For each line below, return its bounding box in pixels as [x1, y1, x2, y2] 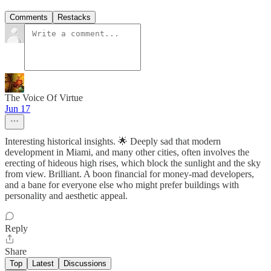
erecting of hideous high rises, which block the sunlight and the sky [5, 158, 261, 169]
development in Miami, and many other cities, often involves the [5, 147, 249, 158]
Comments [10, 13, 48, 22]
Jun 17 [5, 103, 30, 114]
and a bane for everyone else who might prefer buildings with [5, 180, 239, 191]
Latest [32, 259, 54, 269]
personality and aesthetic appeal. [5, 191, 128, 201]
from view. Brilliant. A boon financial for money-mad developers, [5, 169, 254, 180]
